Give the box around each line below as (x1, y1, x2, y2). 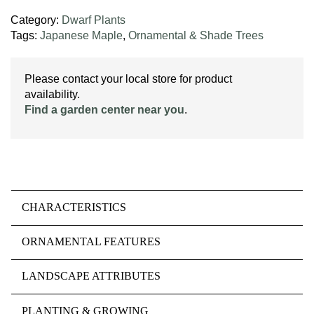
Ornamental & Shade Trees (128, 29, 264, 42)
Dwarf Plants (62, 14, 125, 27)
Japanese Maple (40, 29, 123, 42)
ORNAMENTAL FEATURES (22, 235, 161, 248)
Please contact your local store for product (25, 73, 232, 86)
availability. (25, 88, 80, 101)
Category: (11, 14, 62, 27)
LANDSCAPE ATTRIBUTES (22, 270, 161, 282)
